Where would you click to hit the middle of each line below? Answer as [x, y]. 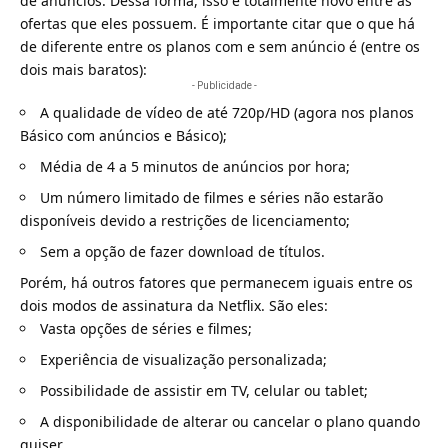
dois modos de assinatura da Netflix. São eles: [174, 305]
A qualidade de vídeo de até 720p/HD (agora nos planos [227, 112]
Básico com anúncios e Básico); [123, 135]
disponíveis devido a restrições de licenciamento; [185, 220]
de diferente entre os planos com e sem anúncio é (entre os [220, 46]
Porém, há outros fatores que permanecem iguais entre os [216, 282]
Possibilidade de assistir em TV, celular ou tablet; [204, 390]
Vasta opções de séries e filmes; [146, 328]
